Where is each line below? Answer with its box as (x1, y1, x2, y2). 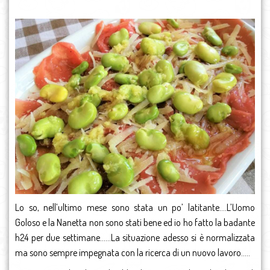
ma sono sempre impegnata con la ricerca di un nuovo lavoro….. (15, 246, 250, 259)
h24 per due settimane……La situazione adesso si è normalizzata (15, 231, 255, 244)
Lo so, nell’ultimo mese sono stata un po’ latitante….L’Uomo (15, 201, 255, 214)
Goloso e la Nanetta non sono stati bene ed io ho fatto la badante (15, 216, 255, 229)
